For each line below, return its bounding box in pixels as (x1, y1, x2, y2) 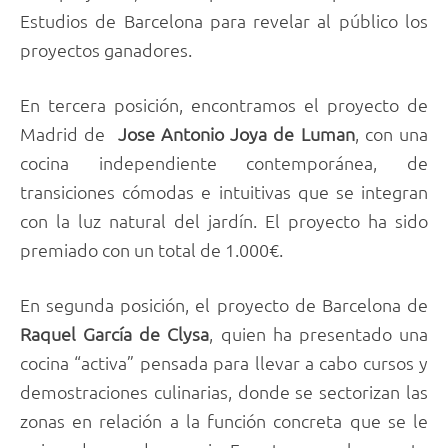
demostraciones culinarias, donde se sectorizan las (20, 380, 428, 404)
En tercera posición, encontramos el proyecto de (20, 92, 428, 116)
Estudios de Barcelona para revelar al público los (20, 8, 428, 32)
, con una (354, 121, 429, 145)
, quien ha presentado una (209, 322, 429, 346)
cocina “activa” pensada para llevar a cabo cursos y (20, 351, 428, 375)
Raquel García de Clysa (20, 322, 210, 346)
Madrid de (20, 121, 118, 145)
